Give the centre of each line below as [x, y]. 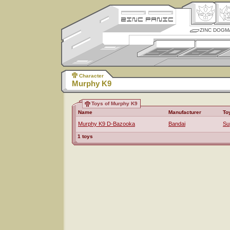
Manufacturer [185, 112]
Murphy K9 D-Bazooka [107, 124]
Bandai [177, 124]
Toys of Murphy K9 [114, 103]
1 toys [85, 136]
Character [91, 76]
